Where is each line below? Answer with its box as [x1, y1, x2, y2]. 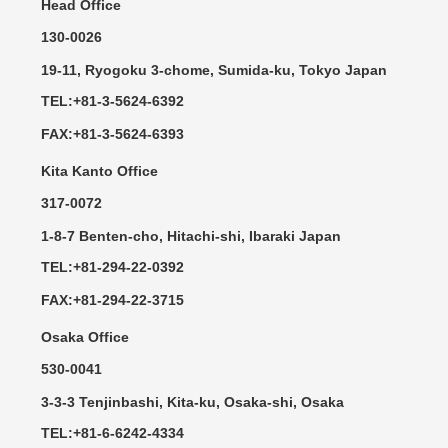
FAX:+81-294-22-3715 [41, 291, 184, 308]
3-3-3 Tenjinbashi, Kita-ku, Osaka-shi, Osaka [41, 393, 344, 410]
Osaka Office [41, 328, 129, 345]
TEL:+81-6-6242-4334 [41, 424, 184, 441]
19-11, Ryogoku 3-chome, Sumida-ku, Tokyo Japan [41, 61, 387, 78]
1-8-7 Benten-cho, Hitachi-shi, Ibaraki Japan [41, 227, 341, 244]
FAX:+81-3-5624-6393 [41, 125, 184, 142]
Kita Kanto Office [41, 162, 158, 179]
